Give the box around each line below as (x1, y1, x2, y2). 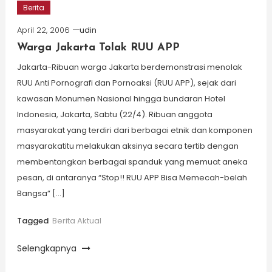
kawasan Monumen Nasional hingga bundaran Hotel (16, 92, 225, 104)
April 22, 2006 (16, 24, 70, 36)
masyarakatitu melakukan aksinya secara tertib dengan (16, 140, 239, 152)
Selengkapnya (16, 242, 79, 254)
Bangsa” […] (16, 187, 65, 199)
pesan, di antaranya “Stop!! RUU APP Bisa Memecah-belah (16, 171, 247, 183)
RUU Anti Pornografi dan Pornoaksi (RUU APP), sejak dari (16, 76, 236, 89)
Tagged (16, 214, 50, 226)
